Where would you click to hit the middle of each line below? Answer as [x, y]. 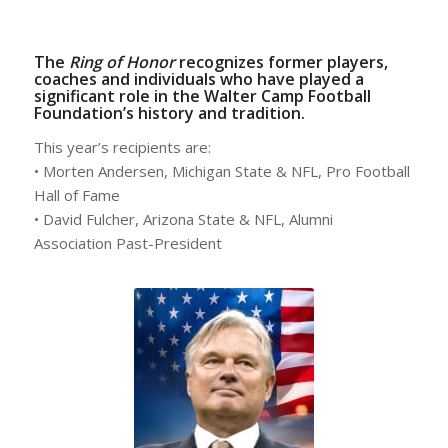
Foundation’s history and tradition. [169, 113]
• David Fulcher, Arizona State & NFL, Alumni [183, 218]
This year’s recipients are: [122, 146]
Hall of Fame [76, 194]
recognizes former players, [281, 62]
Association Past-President [127, 242]
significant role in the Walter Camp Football [202, 96]
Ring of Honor [121, 62]
